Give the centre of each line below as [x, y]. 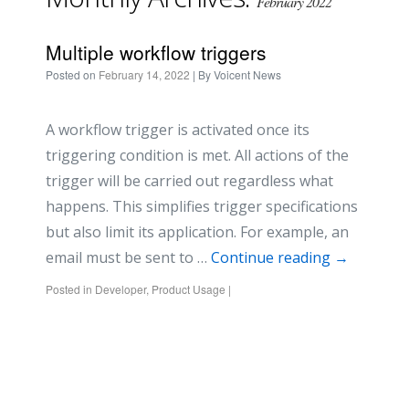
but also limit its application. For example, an [197, 232]
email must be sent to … [128, 257]
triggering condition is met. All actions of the [197, 155]
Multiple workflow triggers [156, 52]
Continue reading [273, 257]
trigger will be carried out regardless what [189, 181]
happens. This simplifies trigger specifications [202, 206]
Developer [121, 289]
